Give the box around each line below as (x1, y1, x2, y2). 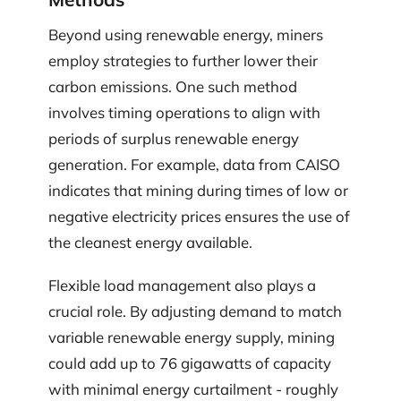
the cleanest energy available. (48, 233, 252, 252)
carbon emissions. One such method (48, 77, 297, 97)
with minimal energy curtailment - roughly (48, 379, 338, 398)
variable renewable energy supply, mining (48, 327, 335, 346)
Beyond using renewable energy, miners (48, 25, 323, 45)
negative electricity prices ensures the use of (48, 207, 350, 226)
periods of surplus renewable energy (48, 129, 299, 149)
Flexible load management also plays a (48, 275, 316, 294)
